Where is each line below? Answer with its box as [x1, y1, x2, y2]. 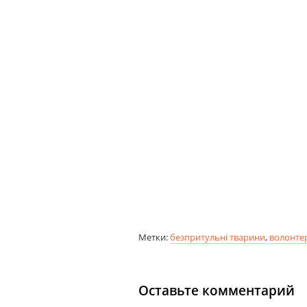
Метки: [138, 231, 170, 244]
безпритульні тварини [170, 231, 265, 244]
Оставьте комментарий [138, 282, 295, 300]
